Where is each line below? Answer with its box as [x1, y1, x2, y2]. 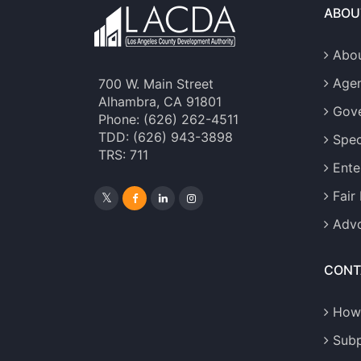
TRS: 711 [98, 147, 152, 164]
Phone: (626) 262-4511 [98, 111, 239, 128]
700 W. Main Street [98, 76, 214, 93]
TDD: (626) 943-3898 [98, 129, 233, 146]
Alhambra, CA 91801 [98, 93, 222, 110]
